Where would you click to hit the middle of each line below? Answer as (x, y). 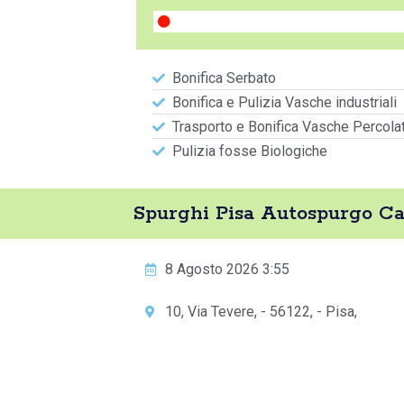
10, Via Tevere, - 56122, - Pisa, (261, 312)
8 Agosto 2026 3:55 (227, 269)
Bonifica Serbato (224, 78)
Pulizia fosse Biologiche (250, 151)
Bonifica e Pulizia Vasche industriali (285, 102)
